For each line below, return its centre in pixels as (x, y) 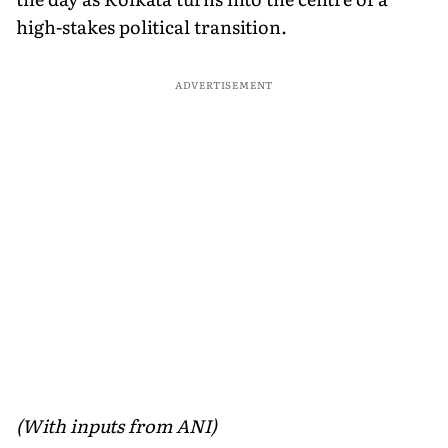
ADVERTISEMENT (224, 84)
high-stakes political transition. (151, 26)
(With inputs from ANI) (116, 425)
